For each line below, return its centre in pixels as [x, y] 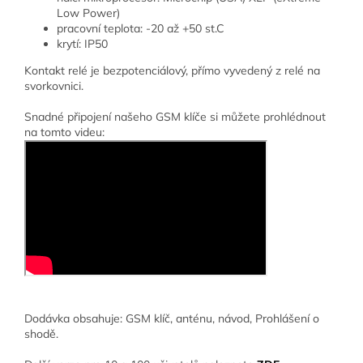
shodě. [41, 334]
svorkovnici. [54, 86]
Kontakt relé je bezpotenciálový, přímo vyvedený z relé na [172, 71]
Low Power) [88, 13]
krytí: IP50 [82, 44]
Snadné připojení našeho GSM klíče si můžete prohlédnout [175, 117]
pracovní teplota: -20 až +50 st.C [141, 29]
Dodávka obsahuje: [73, 319]
